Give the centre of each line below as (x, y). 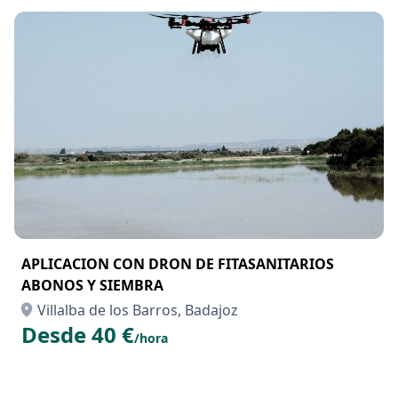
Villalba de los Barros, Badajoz (138, 310)
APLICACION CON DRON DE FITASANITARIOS (178, 264)
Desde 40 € (78, 334)
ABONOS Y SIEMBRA (92, 285)
